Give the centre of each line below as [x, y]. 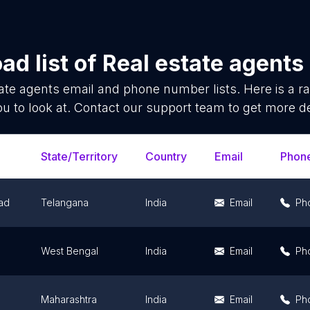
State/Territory [79, 156]
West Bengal [70, 251]
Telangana [65, 202]
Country [166, 156]
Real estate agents [203, 63]
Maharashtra [69, 299]
